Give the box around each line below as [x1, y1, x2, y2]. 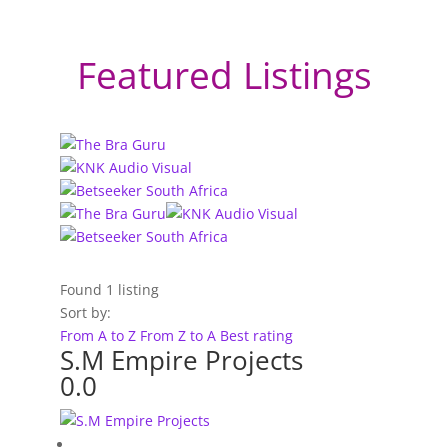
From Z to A [140, 325, 220, 345]
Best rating [220, 325, 293, 345]
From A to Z [60, 325, 140, 345]
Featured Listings [76, 48, 372, 100]
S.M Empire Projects [60, 341, 303, 378]
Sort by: [60, 302, 111, 322]
